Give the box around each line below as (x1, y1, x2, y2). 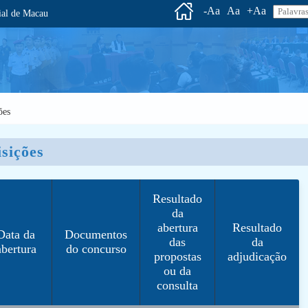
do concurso (65, 242, 126, 256)
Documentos (65, 228, 128, 241)
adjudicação (228, 250, 287, 263)
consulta (157, 278, 199, 292)
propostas (153, 250, 201, 263)
